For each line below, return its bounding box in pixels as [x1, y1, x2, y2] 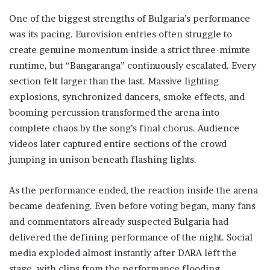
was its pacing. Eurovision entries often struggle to [9, 28, 232, 40]
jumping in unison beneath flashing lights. [9, 154, 196, 166]
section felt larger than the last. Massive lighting [9, 75, 219, 87]
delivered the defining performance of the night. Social [9, 231, 253, 243]
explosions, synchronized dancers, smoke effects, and [9, 91, 245, 103]
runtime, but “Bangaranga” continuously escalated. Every [9, 60, 256, 72]
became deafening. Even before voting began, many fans [9, 200, 256, 212]
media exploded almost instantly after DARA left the [9, 247, 237, 259]
